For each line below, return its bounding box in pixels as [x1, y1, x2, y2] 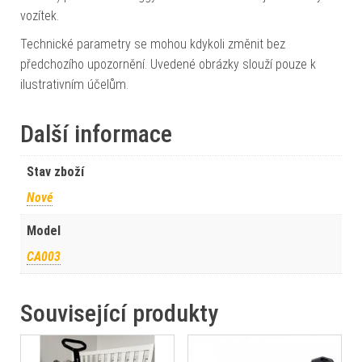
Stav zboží [27, 163, 84, 179]
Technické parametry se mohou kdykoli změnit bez [20, 36, 285, 52]
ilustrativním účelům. [20, 76, 128, 92]
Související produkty [20, 298, 218, 327]
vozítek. [20, 7, 59, 23]
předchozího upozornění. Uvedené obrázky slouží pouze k [20, 56, 316, 72]
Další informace [20, 119, 172, 148]
